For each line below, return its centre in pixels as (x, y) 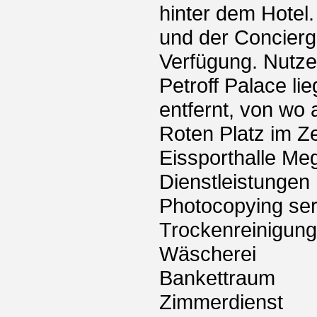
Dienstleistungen (235, 182)
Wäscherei (208, 254)
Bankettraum (217, 278)
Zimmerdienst (221, 302)
